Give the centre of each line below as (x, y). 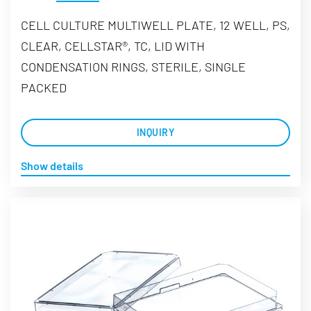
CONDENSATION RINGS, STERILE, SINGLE (133, 66)
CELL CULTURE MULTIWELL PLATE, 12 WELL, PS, (155, 25)
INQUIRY (155, 132)
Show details (52, 165)
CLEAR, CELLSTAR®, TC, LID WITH (113, 45)
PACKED (44, 87)
